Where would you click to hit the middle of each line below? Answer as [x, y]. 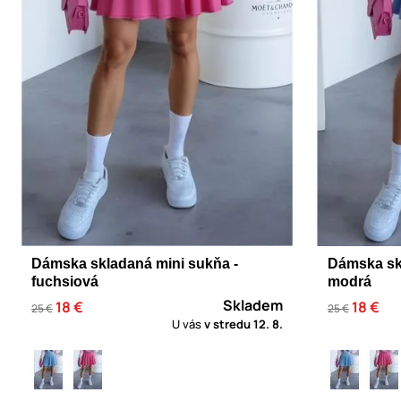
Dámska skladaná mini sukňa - [135, 264]
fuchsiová [65, 282]
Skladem [253, 306]
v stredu [229, 324]
